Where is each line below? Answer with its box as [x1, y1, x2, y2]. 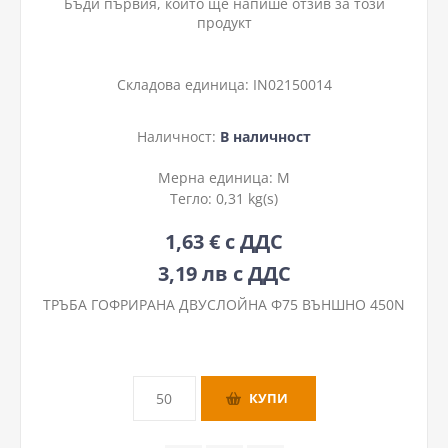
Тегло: [170, 188, 216, 208]
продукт [196, 13, 252, 32]
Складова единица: [116, 75, 249, 94]
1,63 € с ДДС [165, 227, 283, 255]
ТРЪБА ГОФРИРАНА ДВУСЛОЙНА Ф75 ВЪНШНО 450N [43, 294, 405, 314]
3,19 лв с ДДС [157, 259, 291, 287]
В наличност [220, 127, 311, 146]
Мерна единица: [158, 167, 277, 187]
